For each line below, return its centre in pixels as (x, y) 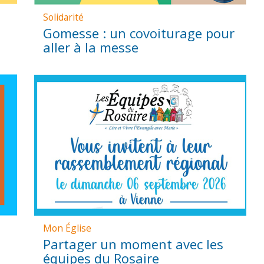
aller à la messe (91, 47)
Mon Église (67, 228)
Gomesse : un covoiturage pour (139, 33)
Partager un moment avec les (133, 244)
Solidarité (64, 17)
